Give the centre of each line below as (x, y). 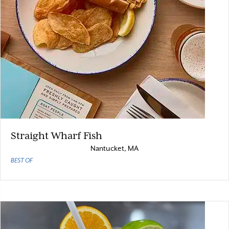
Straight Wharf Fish (56, 135)
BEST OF (22, 161)
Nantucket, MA (114, 148)
